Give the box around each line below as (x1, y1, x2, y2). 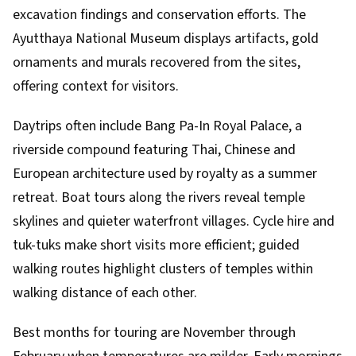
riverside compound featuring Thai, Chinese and (13, 140, 296, 160)
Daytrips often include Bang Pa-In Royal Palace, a (13, 116, 302, 136)
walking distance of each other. (13, 283, 197, 303)
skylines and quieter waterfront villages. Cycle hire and (13, 211, 335, 231)
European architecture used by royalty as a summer (13, 164, 317, 184)
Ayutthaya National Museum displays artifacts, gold (13, 29, 319, 48)
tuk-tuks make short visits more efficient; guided (13, 235, 300, 255)
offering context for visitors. (13, 76, 179, 96)
